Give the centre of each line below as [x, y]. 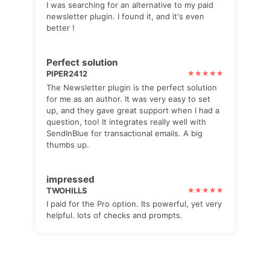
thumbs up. [68, 144]
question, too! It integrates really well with [127, 121]
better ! [61, 28]
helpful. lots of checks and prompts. [115, 215]
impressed [71, 179]
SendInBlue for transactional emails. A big [125, 133]
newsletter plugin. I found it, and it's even [126, 17]
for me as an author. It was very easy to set [129, 99]
